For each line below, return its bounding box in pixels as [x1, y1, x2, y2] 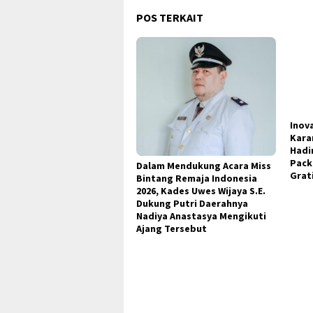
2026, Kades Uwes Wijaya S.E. [136, 184, 265, 197]
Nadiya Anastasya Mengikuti [136, 209, 266, 222]
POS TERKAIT [136, 10, 203, 25]
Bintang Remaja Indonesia [136, 171, 257, 184]
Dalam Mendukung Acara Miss [136, 159, 271, 172]
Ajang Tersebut [136, 221, 207, 235]
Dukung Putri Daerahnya [136, 196, 248, 210]
